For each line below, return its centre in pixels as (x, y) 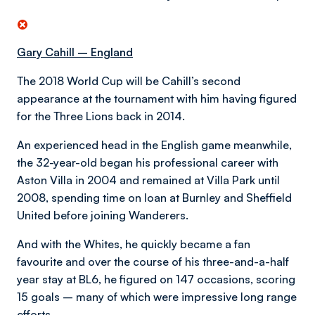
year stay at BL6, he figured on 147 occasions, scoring (156, 279)
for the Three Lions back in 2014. (101, 116)
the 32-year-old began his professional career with (148, 162)
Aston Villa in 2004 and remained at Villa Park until (148, 180)
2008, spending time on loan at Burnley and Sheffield (154, 198)
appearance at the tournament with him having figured (157, 98)
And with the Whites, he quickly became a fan (134, 244)
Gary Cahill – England (75, 52)
